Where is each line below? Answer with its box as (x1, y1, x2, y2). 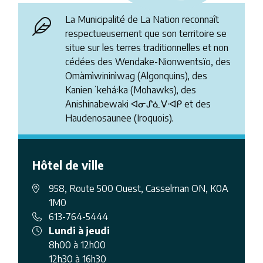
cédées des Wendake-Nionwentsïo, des (65, 55, 231, 68)
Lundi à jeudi (49, 224, 110, 237)
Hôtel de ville (32, 157, 104, 172)
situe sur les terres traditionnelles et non (65, 41, 229, 53)
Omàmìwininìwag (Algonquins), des (65, 69, 208, 82)
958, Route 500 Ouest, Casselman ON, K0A (49, 182, 229, 194)
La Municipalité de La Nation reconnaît (65, 13, 220, 25)
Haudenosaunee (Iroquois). (65, 112, 174, 124)
